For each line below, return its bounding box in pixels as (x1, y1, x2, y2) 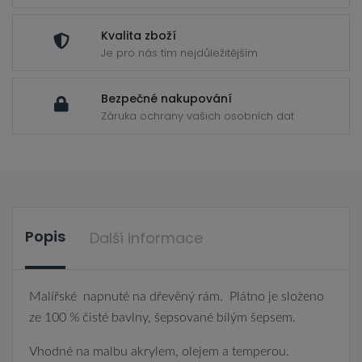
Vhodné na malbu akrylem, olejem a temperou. (29, 345, 289, 358)
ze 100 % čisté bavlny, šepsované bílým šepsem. (29, 311, 296, 324)
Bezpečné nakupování (101, 90, 232, 107)
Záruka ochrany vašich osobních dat (101, 108, 294, 124)
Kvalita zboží (101, 27, 176, 44)
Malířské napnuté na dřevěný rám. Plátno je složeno (29, 290, 324, 303)
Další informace (90, 228, 203, 248)
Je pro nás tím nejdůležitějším (101, 45, 258, 61)
